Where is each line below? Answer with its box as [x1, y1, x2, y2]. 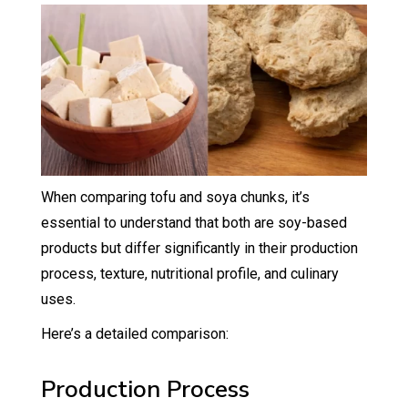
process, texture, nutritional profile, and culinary [40, 265, 339, 283]
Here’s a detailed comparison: [40, 325, 229, 343]
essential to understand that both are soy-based [40, 214, 347, 232]
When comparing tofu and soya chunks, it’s [40, 189, 310, 207]
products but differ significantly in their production [40, 240, 358, 258]
